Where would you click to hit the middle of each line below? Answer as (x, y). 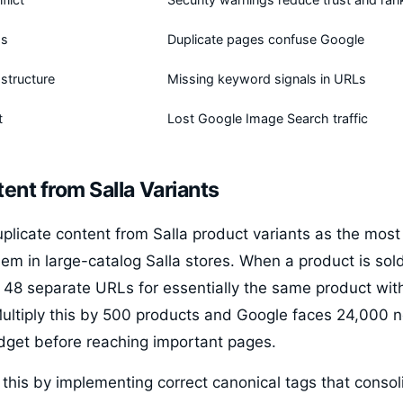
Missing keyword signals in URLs (267, 79)
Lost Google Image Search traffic (268, 118)
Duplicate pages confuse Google (266, 39)
